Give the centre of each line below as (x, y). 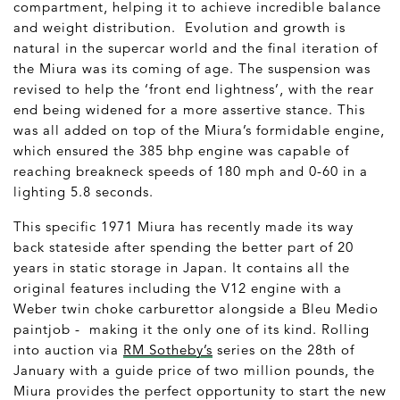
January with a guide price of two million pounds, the (194, 370)
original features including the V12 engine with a (178, 287)
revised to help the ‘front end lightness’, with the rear (194, 88)
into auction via (68, 349)
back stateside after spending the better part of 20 (183, 246)
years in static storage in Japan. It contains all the (182, 267)
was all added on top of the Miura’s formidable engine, (199, 129)
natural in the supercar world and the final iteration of (196, 47)
